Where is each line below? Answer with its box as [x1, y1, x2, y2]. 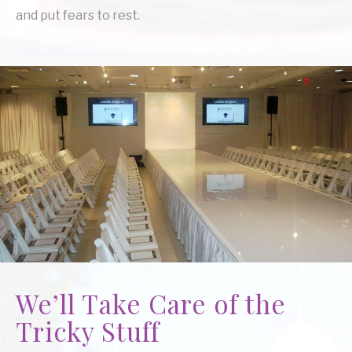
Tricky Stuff [16, 313, 159, 348]
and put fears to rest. [16, 7, 140, 23]
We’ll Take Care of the [16, 285, 286, 321]
